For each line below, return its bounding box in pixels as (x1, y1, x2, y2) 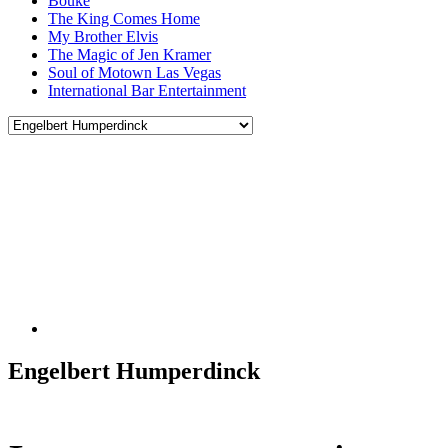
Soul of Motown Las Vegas (48, 63, 221, 81)
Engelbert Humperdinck (8, 358, 260, 385)
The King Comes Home (48, 9, 200, 27)
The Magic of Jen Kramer (48, 45, 211, 63)
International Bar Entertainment (48, 81, 246, 99)
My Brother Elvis (48, 27, 158, 45)
